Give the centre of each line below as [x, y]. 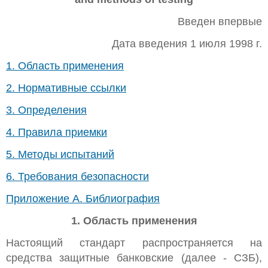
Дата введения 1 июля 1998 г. [187, 44]
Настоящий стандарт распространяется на [134, 243]
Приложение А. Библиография [83, 199]
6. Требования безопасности [77, 176]
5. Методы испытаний [60, 154]
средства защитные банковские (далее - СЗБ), [134, 258]
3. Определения [46, 110]
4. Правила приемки [57, 132]
